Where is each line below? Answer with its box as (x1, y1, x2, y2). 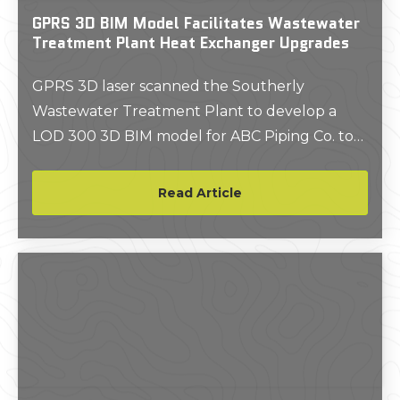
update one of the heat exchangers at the (32, 153, 334, 170)
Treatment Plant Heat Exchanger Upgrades (32, 31, 349, 54)
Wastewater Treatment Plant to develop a (32, 103, 337, 120)
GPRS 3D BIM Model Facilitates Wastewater (32, 12, 360, 34)
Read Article (158, 185, 242, 201)
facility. (32, 178, 79, 195)
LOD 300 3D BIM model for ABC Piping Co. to (32, 128, 354, 145)
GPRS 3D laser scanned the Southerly (32, 78, 304, 95)
